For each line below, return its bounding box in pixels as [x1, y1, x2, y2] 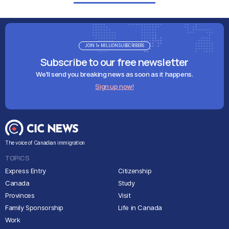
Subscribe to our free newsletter [40, 55, 189, 69]
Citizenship [118, 167, 152, 175]
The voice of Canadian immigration [5, 140, 85, 146]
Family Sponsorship [5, 203, 63, 212]
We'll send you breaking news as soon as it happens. [36, 70, 193, 78]
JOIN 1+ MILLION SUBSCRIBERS [85, 43, 144, 48]
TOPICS [5, 154, 30, 162]
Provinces [5, 191, 35, 199]
